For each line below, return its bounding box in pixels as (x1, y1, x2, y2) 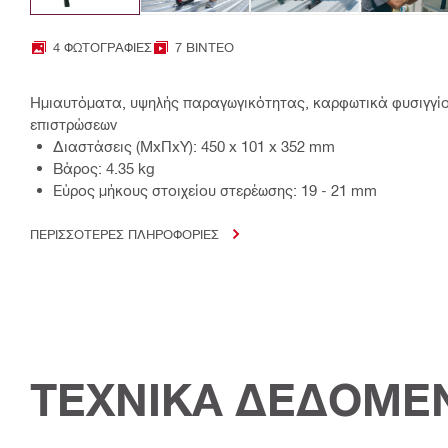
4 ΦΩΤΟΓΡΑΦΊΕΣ (53, 39, 152, 55)
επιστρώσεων (30, 115, 117, 134)
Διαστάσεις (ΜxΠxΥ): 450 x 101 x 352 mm (53, 137, 335, 156)
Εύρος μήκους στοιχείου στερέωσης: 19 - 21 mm (53, 181, 377, 200)
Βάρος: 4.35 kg (53, 159, 155, 178)
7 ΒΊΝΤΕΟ (175, 39, 234, 55)
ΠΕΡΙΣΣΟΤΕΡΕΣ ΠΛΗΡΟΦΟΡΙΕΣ (30, 226, 219, 242)
